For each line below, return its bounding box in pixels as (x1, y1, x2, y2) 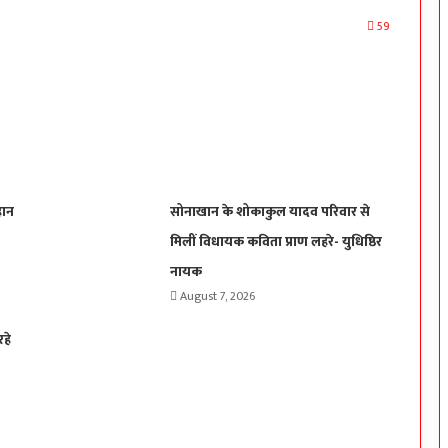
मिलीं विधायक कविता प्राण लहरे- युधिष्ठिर (169, 230, 382, 254)
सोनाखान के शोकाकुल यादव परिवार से (169, 200, 370, 224)
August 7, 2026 (179, 286, 255, 307)
